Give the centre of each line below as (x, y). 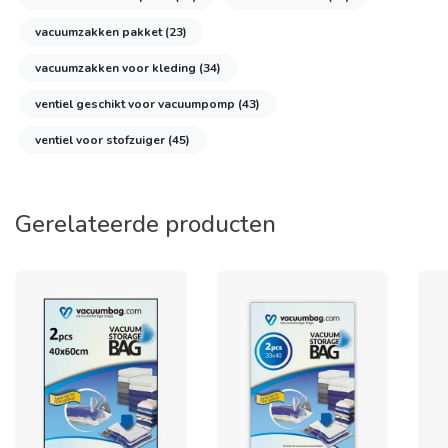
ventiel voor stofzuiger (101, 140)
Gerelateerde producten (145, 224)
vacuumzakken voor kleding (117, 68)
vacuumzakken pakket (100, 32)
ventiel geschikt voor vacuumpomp (136, 104)
